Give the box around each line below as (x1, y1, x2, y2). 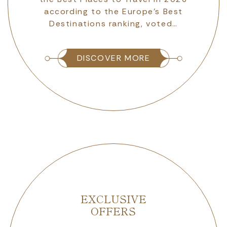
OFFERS (91, 203, 136, 219)
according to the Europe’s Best (44, 6, 183, 17)
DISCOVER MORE (77, 52, 150, 63)
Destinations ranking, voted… (49, 18, 178, 29)
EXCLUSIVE (80, 191, 146, 207)
